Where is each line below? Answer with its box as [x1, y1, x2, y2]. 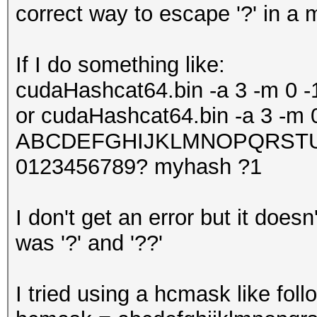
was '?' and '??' [16, 231, 163, 255]
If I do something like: [16, 52, 231, 77]
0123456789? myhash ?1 [16, 154, 268, 179]
